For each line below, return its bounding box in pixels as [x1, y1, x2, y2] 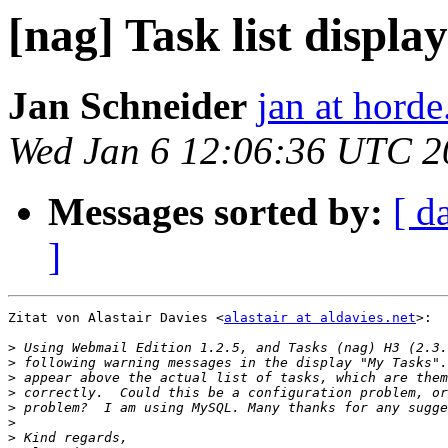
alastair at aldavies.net [224, 310, 416, 326]
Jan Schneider [8, 84, 247, 128]
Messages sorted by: [48, 190, 383, 234]
